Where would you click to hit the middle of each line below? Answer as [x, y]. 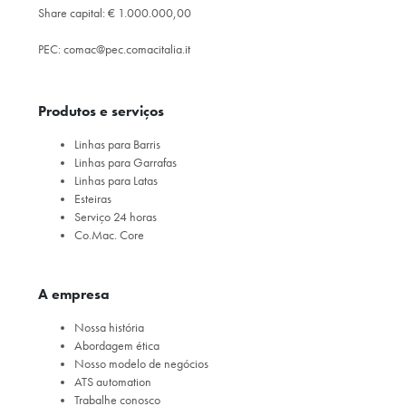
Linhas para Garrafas [125, 162]
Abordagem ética [116, 345]
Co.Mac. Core [109, 235]
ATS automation [112, 382]
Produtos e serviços [101, 111]
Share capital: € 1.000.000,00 [114, 13]
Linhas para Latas [116, 180]
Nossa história [109, 327]
